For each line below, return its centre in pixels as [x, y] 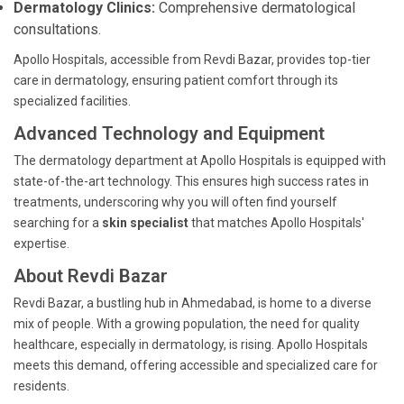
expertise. [41, 243]
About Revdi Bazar [91, 276]
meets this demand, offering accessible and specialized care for [196, 365]
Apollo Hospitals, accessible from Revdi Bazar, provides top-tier [192, 60]
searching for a [58, 223]
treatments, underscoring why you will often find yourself [175, 202]
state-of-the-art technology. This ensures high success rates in [191, 181]
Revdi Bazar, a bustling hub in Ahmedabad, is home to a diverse [193, 303]
